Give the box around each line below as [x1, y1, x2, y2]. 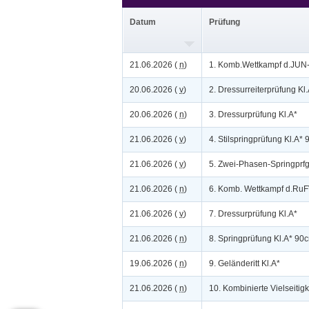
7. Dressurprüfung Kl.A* [209, 209, 297, 219]
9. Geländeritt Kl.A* [209, 259, 280, 268]
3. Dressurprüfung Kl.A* [209, 110, 297, 119]
